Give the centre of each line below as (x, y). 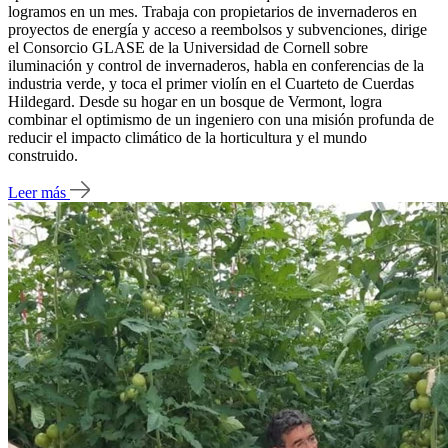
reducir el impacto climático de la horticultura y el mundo (187, 138)
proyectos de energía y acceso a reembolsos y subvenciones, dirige (217, 30)
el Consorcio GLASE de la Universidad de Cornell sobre (188, 48)
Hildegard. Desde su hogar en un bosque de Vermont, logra (195, 102)
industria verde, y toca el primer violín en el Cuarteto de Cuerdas (211, 84)
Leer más (39, 192)
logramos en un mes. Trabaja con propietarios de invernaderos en (212, 12)
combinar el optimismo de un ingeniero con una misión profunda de (221, 120)
